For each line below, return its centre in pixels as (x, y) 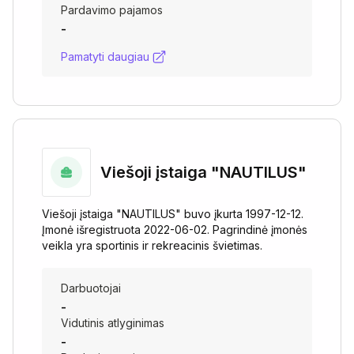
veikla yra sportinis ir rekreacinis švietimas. (152, 245)
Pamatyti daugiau (105, 56)
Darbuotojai (91, 288)
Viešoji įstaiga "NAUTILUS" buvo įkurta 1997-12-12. (173, 214)
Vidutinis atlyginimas (113, 323)
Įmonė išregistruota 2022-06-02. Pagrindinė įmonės (175, 230)
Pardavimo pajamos (112, 10)
